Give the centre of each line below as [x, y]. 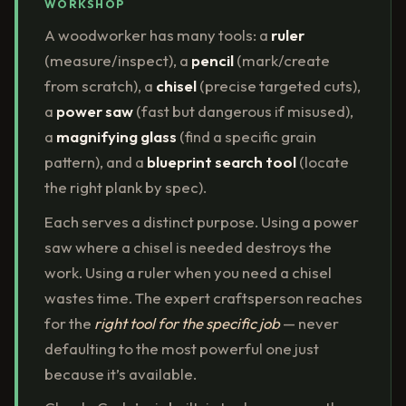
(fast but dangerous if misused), [243, 111]
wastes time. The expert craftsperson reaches [203, 297]
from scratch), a [100, 85]
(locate [322, 161]
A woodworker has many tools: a [157, 34]
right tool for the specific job [187, 323]
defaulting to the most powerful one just [181, 348]
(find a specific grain [246, 136]
